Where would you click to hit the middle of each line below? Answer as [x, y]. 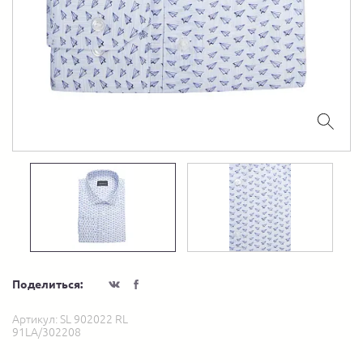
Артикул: [36, 319]
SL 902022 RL [94, 319]
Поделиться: [47, 284]
